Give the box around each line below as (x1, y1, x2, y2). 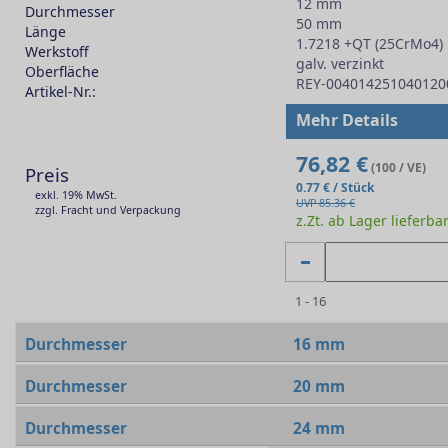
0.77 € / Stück (295, 179, 374, 196)
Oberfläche (25, 62, 99, 81)
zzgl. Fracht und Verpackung (35, 203, 181, 217)
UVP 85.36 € (295, 196, 355, 210)
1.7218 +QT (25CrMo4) (295, 34, 443, 53)
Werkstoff (25, 42, 89, 61)
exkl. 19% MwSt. (35, 188, 117, 202)
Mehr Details (295, 109, 398, 131)
